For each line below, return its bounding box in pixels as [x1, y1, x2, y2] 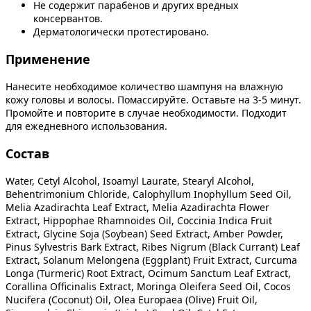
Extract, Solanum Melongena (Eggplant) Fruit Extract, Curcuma [6, 253, 297, 267]
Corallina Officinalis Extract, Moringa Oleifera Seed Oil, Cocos [6, 279, 291, 293]
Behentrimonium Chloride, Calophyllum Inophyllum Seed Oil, [6, 187, 292, 201]
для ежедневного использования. [6, 119, 167, 133]
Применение [6, 50, 90, 67]
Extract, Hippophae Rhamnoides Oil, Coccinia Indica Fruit [6, 213, 272, 227]
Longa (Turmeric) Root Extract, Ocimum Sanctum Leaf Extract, [6, 266, 291, 280]
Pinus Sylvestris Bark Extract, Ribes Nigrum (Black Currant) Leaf [6, 239, 300, 253]
